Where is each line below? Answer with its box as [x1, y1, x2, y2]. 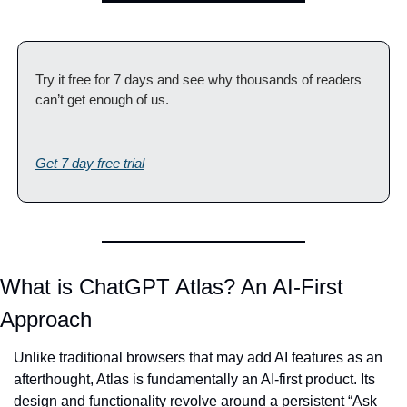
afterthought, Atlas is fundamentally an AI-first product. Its [14, 372, 375, 387]
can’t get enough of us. [35, 92, 169, 107]
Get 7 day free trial [35, 155, 144, 171]
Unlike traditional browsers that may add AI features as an [14, 350, 382, 365]
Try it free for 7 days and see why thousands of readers [35, 72, 362, 87]
